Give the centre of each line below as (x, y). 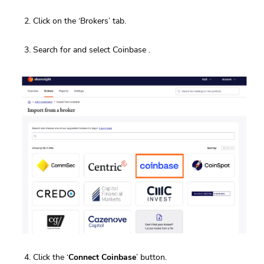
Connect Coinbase (102, 257)
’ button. (151, 257)
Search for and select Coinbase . (92, 50)
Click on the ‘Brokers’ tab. (80, 21)
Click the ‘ (51, 257)
